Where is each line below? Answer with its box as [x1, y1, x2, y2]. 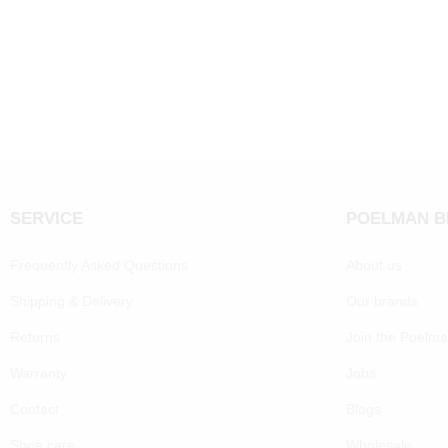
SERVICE [10, 209, 83, 229]
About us [346, 257, 402, 274]
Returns [10, 329, 60, 346]
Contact [10, 401, 59, 418]
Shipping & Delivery [10, 293, 133, 310]
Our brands [346, 293, 418, 310]
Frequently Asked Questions [10, 257, 188, 274]
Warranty [10, 365, 67, 382]
